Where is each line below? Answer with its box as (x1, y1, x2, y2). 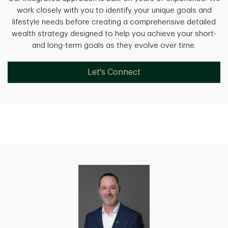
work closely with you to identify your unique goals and (16, 7, 212, 14)
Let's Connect (88, 68, 140, 76)
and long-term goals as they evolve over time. (32, 42, 196, 49)
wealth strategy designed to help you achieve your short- (12, 30, 216, 38)
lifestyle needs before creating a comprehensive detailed (12, 18, 216, 26)
